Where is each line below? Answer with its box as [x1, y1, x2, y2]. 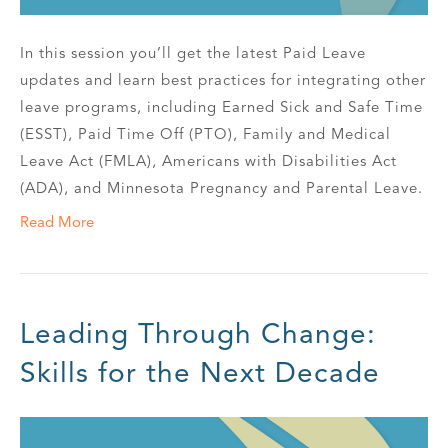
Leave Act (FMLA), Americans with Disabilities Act [20, 151, 397, 170]
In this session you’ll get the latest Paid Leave [20, 43, 366, 62]
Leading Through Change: [20, 315, 376, 351]
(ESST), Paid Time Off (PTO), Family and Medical [20, 124, 391, 143]
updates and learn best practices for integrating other [20, 70, 426, 89]
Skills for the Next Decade [20, 354, 380, 390]
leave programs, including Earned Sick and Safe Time [20, 97, 423, 116]
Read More [20, 212, 94, 231]
